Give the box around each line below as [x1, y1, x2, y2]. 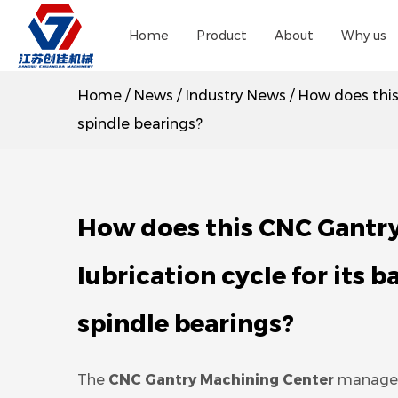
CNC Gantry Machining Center [108, 371, 334, 388]
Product [195, 28, 247, 44]
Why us [340, 28, 386, 44]
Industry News [185, 87, 286, 104]
